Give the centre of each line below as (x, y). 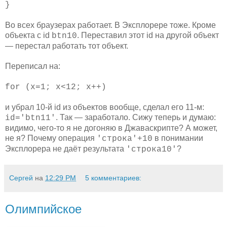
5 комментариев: (113, 178)
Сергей (21, 178)
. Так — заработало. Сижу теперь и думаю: (136, 117)
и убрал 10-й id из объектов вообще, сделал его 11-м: (105, 107)
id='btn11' (30, 118)
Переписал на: (33, 66)
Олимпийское (43, 209)
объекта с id (28, 35)
